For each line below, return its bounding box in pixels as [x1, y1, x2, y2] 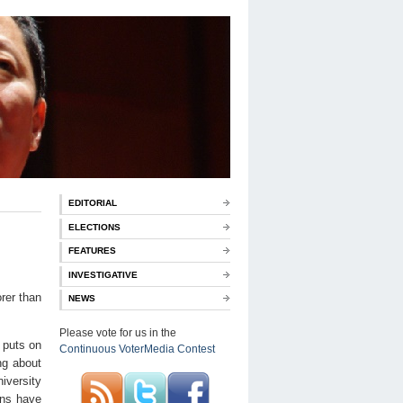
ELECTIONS [68, 221, 121, 232]
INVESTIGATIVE [68, 269, 138, 280]
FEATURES [68, 246, 116, 256]
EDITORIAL [68, 198, 117, 208]
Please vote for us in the [59, 326, 176, 339]
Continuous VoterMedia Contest [59, 342, 215, 355]
